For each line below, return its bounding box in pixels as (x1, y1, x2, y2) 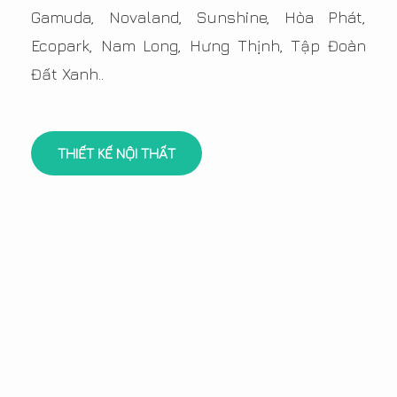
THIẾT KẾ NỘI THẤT (58, 145, 175, 162)
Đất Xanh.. (31, 65, 104, 84)
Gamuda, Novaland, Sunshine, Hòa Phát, (31, 8, 366, 27)
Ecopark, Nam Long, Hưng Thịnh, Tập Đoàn (31, 36, 366, 56)
